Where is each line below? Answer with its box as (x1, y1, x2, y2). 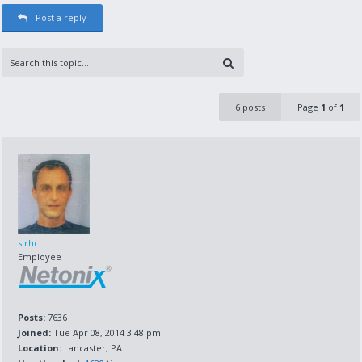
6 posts (234, 101, 265, 113)
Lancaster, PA (61, 342, 123, 354)
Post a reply (36, 11, 87, 23)
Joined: (18, 326, 52, 339)
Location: (18, 342, 62, 354)
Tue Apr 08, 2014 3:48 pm (51, 326, 162, 339)
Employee (18, 250, 62, 263)
